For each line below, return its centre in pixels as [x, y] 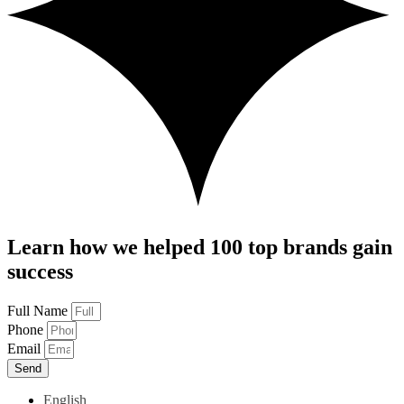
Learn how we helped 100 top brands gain [200, 247]
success [40, 271]
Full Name [39, 310]
